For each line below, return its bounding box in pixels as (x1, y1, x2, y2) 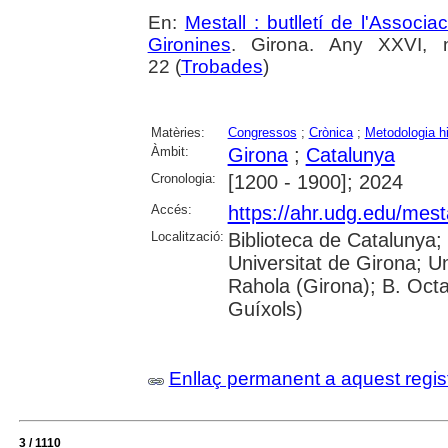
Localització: (150, 229, 224, 245)
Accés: (150, 202, 192, 218)
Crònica (308, 125, 353, 141)
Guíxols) (227, 298, 303, 321)
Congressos (227, 125, 297, 141)
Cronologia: (150, 171, 216, 187)
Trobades (180, 56, 263, 78)
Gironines (147, 34, 231, 56)
